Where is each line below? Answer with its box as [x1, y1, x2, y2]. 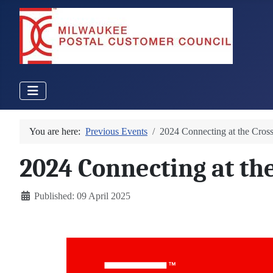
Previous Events [85, 126, 147, 136]
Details [19, 190, 47, 200]
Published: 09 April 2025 [34, 191, 130, 201]
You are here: [29, 126, 85, 136]
